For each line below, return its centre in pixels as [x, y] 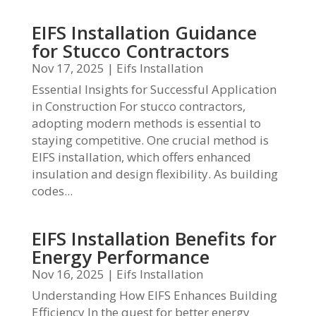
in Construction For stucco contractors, [138, 106]
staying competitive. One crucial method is [150, 140]
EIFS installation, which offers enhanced [141, 157]
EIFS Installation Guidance [144, 32]
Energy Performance [120, 257]
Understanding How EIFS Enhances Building [154, 295]
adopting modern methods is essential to [146, 123]
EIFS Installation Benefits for [154, 238]
